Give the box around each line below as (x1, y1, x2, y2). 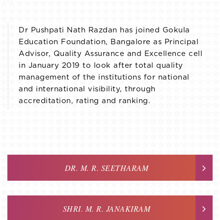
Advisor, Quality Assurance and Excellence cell (19, 50, 202, 58)
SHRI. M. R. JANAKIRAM (62, 203, 151, 214)
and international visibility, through (19, 85, 156, 93)
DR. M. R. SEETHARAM (64, 163, 149, 173)
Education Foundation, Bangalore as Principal (19, 38, 198, 46)
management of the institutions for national (19, 74, 190, 82)
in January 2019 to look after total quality (19, 62, 183, 70)
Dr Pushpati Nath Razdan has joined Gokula (19, 27, 190, 34)
